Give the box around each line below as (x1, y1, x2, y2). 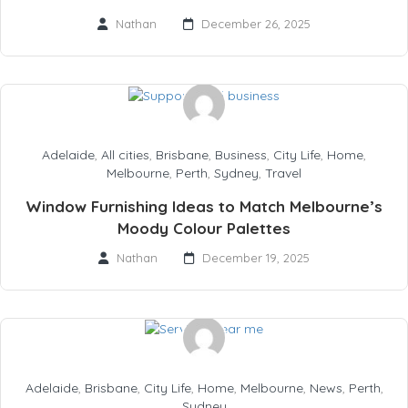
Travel (265, 164, 301, 181)
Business (215, 146, 267, 163)
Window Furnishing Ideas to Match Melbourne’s (25, 196, 382, 216)
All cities (101, 146, 149, 163)
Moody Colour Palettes (117, 218, 291, 238)
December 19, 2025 (202, 250, 310, 265)
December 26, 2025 (201, 16, 311, 32)
